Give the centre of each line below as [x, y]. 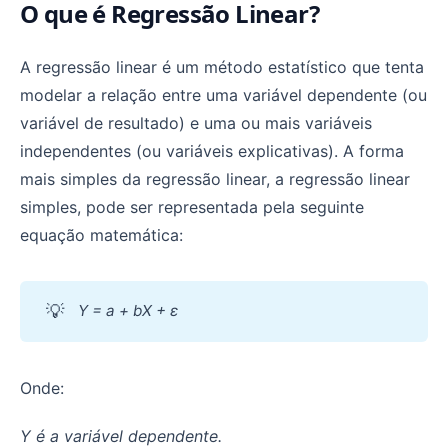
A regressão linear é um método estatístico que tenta [222, 66]
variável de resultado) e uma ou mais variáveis [196, 122]
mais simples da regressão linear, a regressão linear [215, 178]
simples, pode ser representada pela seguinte [192, 206]
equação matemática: [101, 234]
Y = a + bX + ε [128, 310]
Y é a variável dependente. [121, 435]
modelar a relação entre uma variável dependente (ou [223, 94]
